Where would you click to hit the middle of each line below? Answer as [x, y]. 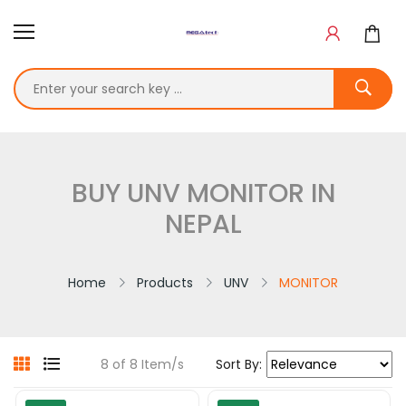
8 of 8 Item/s [142, 364]
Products [165, 283]
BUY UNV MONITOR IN [203, 193]
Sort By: [239, 364]
